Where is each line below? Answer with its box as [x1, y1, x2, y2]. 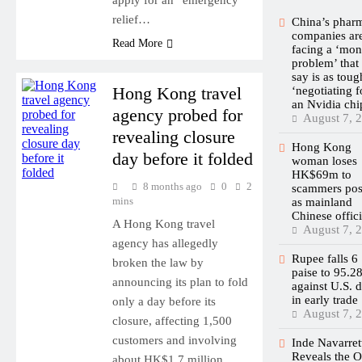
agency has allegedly [112, 236, 218, 250]
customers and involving [112, 333, 237, 347]
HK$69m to [292, 167, 351, 181]
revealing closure [112, 126, 235, 147]
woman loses [292, 154, 357, 167]
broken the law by [112, 255, 204, 269]
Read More [112, 36, 162, 49]
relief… [112, 12, 150, 26]
